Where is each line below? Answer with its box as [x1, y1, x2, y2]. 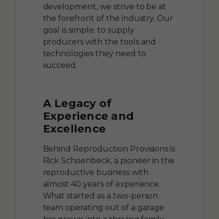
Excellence [43, 122, 106, 135]
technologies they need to [43, 48, 146, 58]
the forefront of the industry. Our [43, 13, 174, 23]
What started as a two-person [43, 191, 158, 200]
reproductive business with [43, 167, 149, 177]
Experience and [43, 109, 134, 123]
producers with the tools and [43, 37, 156, 46]
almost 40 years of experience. [43, 179, 161, 189]
